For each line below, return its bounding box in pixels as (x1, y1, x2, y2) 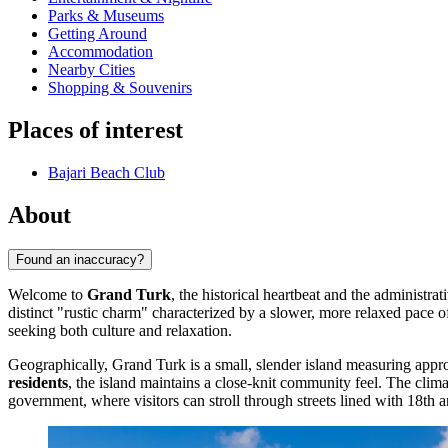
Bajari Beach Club (48, 164, 165, 182)
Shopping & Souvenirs (48, 79, 192, 97)
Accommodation (48, 43, 153, 61)
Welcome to (8, 285, 87, 303)
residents (8, 373, 68, 391)
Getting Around (48, 25, 147, 43)
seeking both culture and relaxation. (8, 321, 232, 339)
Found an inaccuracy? (16, 251, 144, 267)
